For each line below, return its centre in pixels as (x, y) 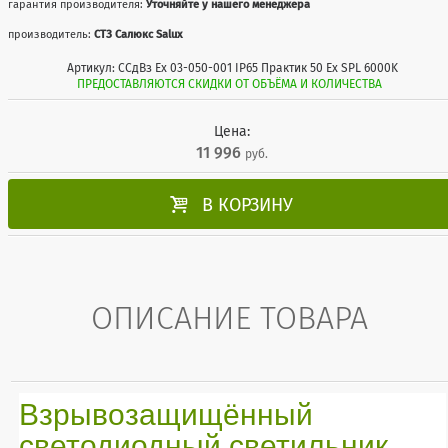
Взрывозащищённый (165, 415)
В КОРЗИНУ (248, 204)
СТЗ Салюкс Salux (139, 35)
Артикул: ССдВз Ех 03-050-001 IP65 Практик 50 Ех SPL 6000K (232, 68)
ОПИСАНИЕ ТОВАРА (230, 317)
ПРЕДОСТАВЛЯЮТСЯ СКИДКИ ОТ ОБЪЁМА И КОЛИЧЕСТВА (229, 84)
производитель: (51, 35)
